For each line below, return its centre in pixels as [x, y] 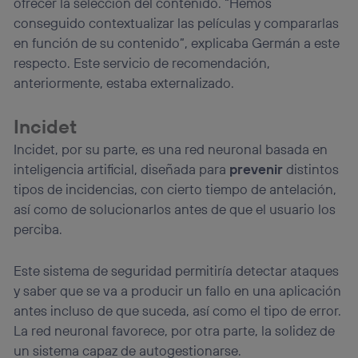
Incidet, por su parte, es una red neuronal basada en [171, 149]
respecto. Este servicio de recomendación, [142, 63]
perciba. [38, 229]
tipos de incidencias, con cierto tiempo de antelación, [175, 189]
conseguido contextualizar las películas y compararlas [177, 23]
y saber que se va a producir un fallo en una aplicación [178, 291]
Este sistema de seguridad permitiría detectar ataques [177, 271]
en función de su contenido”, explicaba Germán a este [177, 43]
